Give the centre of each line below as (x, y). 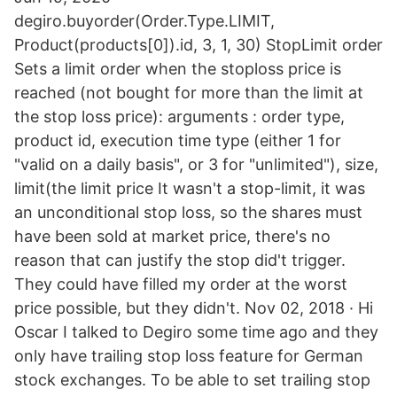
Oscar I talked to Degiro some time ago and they (196, 332)
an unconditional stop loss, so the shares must (188, 212)
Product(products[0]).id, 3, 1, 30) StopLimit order (198, 45)
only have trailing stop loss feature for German (189, 356)
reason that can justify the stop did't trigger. (180, 260)
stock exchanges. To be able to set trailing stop (192, 380)
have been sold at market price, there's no (172, 236)
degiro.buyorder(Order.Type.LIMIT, (144, 21)
